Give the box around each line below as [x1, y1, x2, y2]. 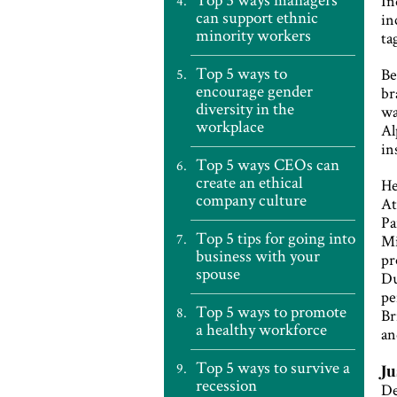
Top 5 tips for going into [195, 227, 355, 249]
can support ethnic [195, 6, 318, 28]
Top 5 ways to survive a [195, 356, 350, 378]
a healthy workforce [195, 318, 327, 340]
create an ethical [195, 171, 303, 193]
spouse [195, 262, 240, 284]
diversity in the [195, 97, 294, 120]
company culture [195, 189, 307, 211]
